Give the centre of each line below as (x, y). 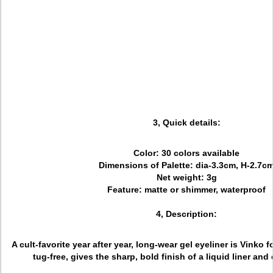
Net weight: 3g (186, 177)
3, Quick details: (186, 122)
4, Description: (186, 214)
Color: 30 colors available (186, 153)
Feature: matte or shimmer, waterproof (186, 190)
